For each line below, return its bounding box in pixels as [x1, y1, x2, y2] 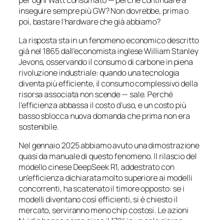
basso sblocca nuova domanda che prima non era [19, 110, 190, 121]
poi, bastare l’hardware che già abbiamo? [19, 16, 161, 27]
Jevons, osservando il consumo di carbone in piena [19, 56, 193, 67]
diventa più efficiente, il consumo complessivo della [19, 78, 198, 89]
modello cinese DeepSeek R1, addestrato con [19, 162, 174, 173]
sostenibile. [19, 121, 59, 132]
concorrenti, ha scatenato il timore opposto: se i [19, 183, 185, 194]
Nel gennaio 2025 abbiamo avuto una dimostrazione [19, 140, 200, 151]
